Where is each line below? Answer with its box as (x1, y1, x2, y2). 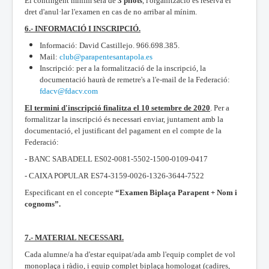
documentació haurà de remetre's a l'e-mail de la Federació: (40, 74, 230, 84)
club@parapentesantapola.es (59, 52, 153, 61)
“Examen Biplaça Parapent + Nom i (115, 187, 237, 197)
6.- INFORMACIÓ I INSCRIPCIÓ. (25, 23, 141, 33)
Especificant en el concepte (25, 187, 115, 197)
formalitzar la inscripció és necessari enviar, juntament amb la (25, 114, 223, 124)
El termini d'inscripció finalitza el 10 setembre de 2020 (25, 103, 210, 112)
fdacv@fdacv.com (40, 86, 98, 95)
